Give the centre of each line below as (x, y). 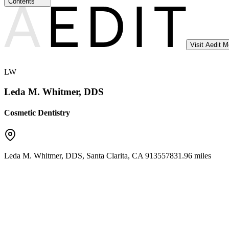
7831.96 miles (188, 155)
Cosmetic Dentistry (37, 113)
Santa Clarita (107, 155)
